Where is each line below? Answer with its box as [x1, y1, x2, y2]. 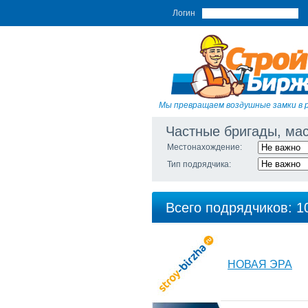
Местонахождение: [167, 142, 242, 152]
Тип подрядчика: [167, 159, 231, 169]
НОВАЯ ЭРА [228, 258, 292, 270]
